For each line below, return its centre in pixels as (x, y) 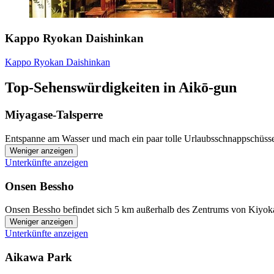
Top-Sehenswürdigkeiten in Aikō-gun (121, 88)
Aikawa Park (39, 257)
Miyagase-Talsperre (54, 115)
